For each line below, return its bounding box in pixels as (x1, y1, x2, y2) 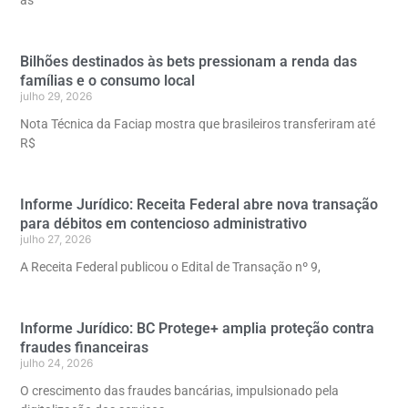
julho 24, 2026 (20, 355, 93, 370)
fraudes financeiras (20, 338, 148, 356)
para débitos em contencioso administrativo (20, 214, 307, 232)
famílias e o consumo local (20, 71, 195, 89)
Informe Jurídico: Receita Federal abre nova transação (20, 195, 378, 213)
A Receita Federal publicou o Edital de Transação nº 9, (20, 259, 321, 274)
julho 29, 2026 (20, 88, 92, 103)
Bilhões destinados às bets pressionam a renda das (20, 52, 357, 70)
